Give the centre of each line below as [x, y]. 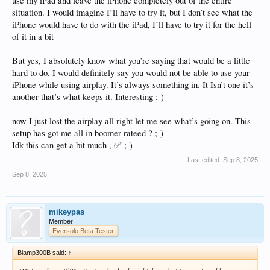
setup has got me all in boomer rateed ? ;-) [88, 133]
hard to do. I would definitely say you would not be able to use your [131, 72]
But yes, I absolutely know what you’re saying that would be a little [131, 60]
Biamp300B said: [43, 252]
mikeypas [67, 212]
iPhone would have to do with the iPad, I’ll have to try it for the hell [132, 24]
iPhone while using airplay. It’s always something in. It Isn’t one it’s [133, 84]
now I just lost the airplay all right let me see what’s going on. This [131, 121]
